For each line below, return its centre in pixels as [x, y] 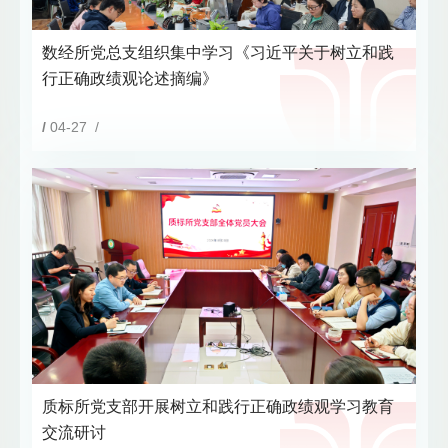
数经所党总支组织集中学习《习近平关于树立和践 [218, 52]
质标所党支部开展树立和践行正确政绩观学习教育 [218, 407]
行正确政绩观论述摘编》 [130, 78]
